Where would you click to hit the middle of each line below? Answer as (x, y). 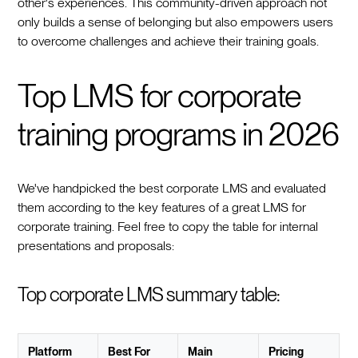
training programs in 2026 (178, 135)
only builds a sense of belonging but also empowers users (176, 22)
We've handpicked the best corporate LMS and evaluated (172, 189)
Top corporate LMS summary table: (149, 295)
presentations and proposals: (96, 246)
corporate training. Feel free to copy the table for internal (168, 227)
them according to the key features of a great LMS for (162, 208)
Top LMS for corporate (159, 96)
